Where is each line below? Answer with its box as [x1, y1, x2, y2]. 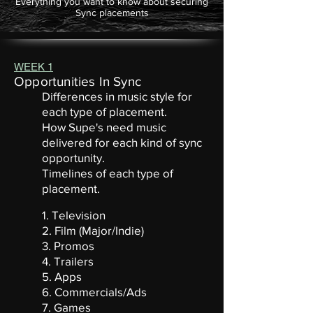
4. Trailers [42, 254, 94, 268]
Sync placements [75, 7, 149, 18]
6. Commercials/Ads [42, 285, 186, 298]
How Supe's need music [42, 120, 166, 133]
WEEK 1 [14, 61, 53, 73]
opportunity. [42, 151, 108, 164]
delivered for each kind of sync [42, 136, 202, 149]
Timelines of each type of [42, 166, 173, 180]
